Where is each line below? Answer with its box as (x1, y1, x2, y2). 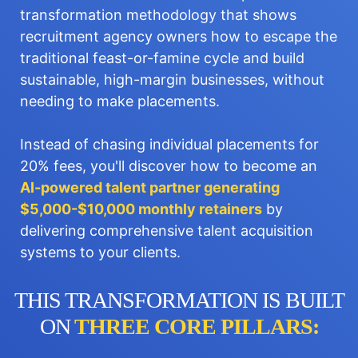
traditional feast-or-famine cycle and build (20, 50, 304, 66)
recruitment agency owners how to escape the (20, 28, 337, 45)
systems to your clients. (20, 244, 181, 261)
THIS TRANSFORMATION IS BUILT (14, 288, 344, 312)
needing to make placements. (20, 93, 220, 109)
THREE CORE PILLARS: (70, 314, 319, 339)
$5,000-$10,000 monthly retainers (20, 201, 262, 217)
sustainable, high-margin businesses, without (20, 71, 324, 88)
